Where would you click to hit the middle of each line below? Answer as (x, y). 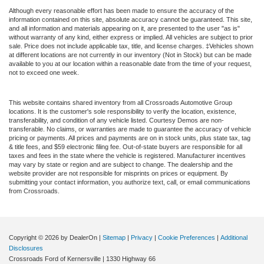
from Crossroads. (34, 191)
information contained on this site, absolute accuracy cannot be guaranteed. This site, (131, 19)
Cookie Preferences (187, 237)
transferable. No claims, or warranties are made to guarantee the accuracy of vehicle (130, 129)
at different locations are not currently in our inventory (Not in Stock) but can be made (130, 55)
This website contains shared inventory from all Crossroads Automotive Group (121, 102)
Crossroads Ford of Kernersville (55, 258)
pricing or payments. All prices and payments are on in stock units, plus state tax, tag (130, 138)
